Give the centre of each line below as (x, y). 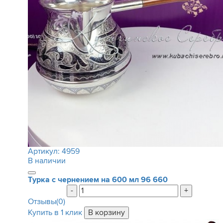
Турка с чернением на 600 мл (83, 180)
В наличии (47, 161)
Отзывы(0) (46, 202)
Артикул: (45, 151)
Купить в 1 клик (55, 213)
